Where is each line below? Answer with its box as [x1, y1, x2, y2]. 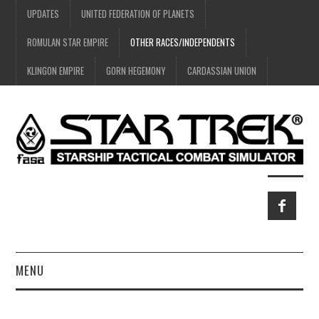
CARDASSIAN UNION [187, 64, 257, 78]
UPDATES [27, 7, 60, 21]
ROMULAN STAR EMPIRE [27, 36, 109, 49]
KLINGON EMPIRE [27, 64, 85, 78]
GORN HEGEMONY [106, 64, 166, 78]
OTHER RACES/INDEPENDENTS [130, 36, 236, 49]
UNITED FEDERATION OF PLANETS [81, 7, 195, 21]
